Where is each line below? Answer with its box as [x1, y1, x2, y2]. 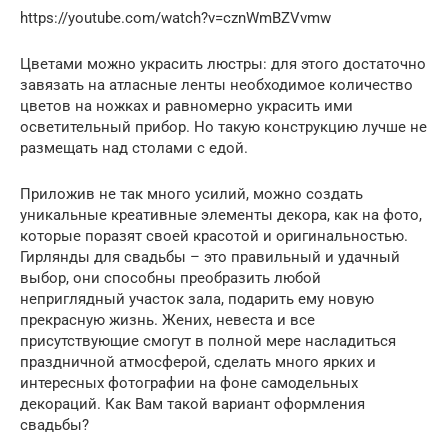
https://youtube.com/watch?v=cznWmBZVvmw [20, 9, 331, 28]
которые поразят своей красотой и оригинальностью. [20, 227, 408, 246]
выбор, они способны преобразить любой [20, 269, 321, 288]
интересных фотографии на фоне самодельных [20, 374, 358, 393]
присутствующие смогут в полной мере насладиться [20, 332, 396, 351]
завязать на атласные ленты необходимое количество [20, 76, 413, 95]
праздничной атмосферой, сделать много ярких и [20, 353, 376, 372]
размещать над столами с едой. [20, 139, 248, 158]
